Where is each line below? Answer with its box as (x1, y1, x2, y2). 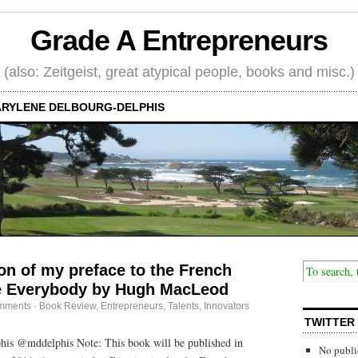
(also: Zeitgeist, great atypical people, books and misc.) (3, 63, 355, 80)
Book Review (39, 300, 96, 312)
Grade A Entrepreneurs (30, 24, 328, 58)
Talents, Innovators (168, 300, 249, 312)
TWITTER (304, 315, 355, 328)
